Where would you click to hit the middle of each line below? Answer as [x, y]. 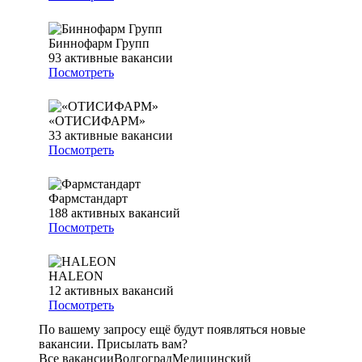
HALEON [76, 276]
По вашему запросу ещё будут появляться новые [172, 330]
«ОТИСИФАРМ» [97, 121]
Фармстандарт [88, 199]
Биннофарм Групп [99, 44]
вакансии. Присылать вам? [113, 344]
